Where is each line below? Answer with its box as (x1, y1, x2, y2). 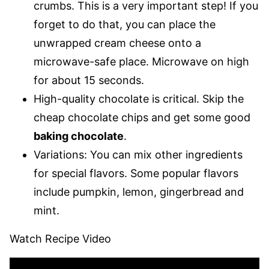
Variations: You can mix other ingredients (34, 148, 243, 161)
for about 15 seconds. (34, 74, 144, 86)
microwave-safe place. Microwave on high (34, 55, 249, 68)
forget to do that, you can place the (34, 18, 216, 31)
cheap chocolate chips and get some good (34, 111, 250, 124)
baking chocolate (34, 130, 124, 142)
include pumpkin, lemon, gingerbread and (34, 186, 244, 198)
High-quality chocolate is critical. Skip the (34, 92, 244, 105)
